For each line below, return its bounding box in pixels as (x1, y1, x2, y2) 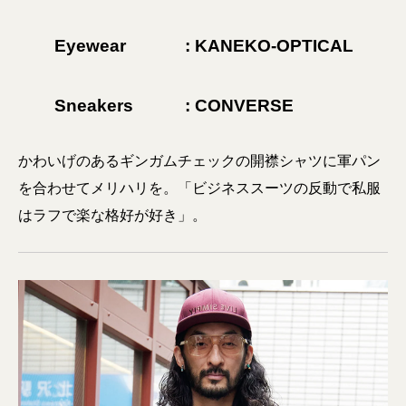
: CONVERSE (185, 96, 294, 115)
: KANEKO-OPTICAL (185, 36, 353, 55)
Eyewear (54, 36, 126, 55)
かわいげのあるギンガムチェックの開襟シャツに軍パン (18, 153, 381, 169)
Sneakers (54, 96, 133, 115)
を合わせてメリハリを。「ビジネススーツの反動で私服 (18, 180, 381, 196)
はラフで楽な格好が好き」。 (18, 208, 207, 223)
